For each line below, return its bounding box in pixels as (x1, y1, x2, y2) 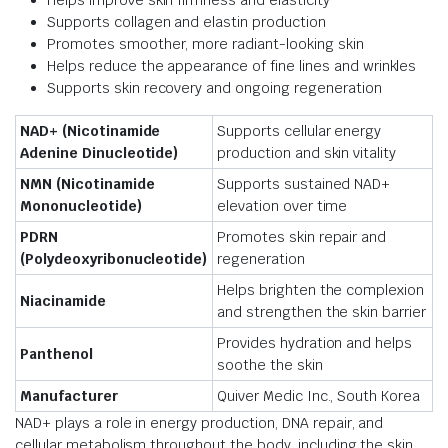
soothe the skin (217, 355, 323, 374)
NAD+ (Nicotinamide (20, 121, 161, 140)
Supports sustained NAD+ (217, 174, 391, 193)
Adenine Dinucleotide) (20, 143, 179, 162)
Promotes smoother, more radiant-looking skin (47, 34, 364, 53)
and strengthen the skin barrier (217, 302, 427, 321)
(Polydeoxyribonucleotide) (20, 249, 208, 268)
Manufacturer (20, 386, 118, 405)
